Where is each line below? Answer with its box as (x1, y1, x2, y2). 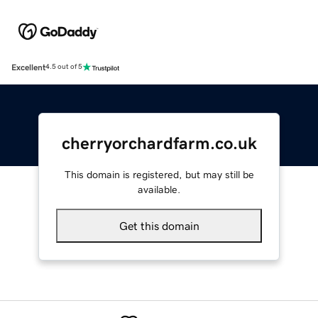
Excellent (11, 62, 45, 72)
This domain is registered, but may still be (64, 169, 254, 180)
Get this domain (119, 219, 199, 231)
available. (138, 184, 180, 194)
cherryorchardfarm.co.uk (61, 134, 257, 152)
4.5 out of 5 (45, 63, 82, 71)
